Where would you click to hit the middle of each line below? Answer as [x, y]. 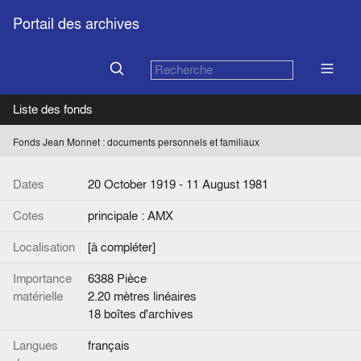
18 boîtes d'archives [141, 314]
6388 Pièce [117, 279]
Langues [35, 346]
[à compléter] [122, 247]
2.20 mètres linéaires [142, 297]
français [109, 346]
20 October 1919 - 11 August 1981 [178, 185]
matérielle [38, 297]
